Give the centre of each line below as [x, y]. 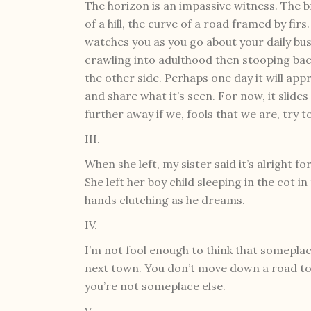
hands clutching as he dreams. [165, 200]
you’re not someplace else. [155, 286]
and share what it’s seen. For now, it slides [196, 95]
